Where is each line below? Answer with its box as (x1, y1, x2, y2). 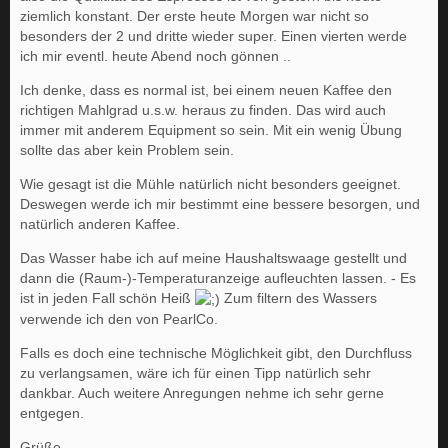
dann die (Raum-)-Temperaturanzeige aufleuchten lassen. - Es (20, 269, 416, 286)
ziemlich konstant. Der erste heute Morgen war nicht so (20, 7, 369, 24)
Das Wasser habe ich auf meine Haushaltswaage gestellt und (20, 249, 407, 266)
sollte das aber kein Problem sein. (20, 141, 234, 158)
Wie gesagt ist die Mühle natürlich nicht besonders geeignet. (20, 175, 401, 192)
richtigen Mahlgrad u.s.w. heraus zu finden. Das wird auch (20, 101, 386, 118)
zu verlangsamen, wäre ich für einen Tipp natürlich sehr (20, 365, 371, 382)
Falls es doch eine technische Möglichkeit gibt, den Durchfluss (20, 345, 412, 362)
